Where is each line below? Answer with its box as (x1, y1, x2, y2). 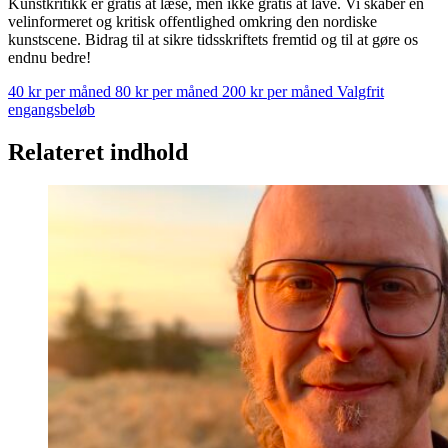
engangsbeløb (8, 100, 95, 118)
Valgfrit (337, 82, 384, 100)
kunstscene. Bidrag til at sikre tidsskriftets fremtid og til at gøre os (8, 30, 418, 48)
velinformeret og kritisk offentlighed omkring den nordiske (8, 12, 377, 30)
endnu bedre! (8, 48, 91, 66)
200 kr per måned (222, 82, 337, 100)
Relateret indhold (8, 138, 188, 165)
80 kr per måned (115, 82, 222, 100)
